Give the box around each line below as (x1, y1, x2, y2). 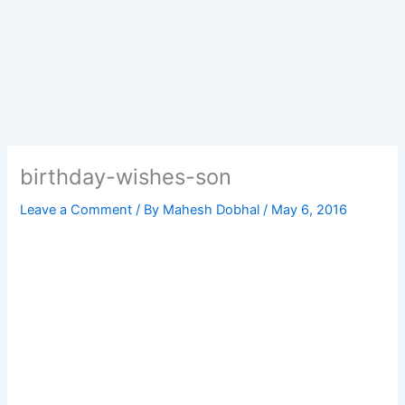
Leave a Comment (20, 202, 133, 219)
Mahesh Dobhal (163, 202, 264, 219)
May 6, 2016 (271, 202, 348, 219)
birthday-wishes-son (20, 164, 232, 191)
